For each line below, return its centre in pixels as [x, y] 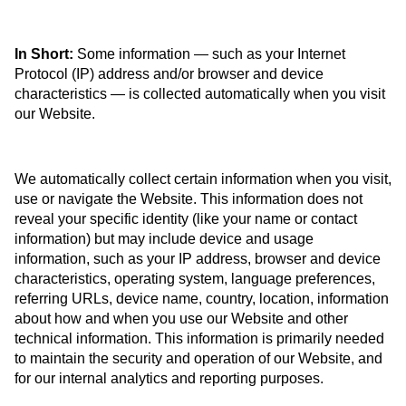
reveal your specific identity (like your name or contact [186, 218]
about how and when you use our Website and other [181, 318]
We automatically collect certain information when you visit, [203, 179]
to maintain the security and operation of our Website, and [198, 358]
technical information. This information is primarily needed [199, 338]
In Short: [44, 53]
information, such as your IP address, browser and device [198, 258]
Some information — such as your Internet [209, 53]
